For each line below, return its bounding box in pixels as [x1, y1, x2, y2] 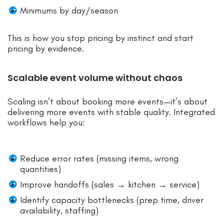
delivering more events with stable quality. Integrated [7, 106, 215, 117]
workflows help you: [7, 116, 84, 128]
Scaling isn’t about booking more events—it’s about [7, 95, 207, 107]
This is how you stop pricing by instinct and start [7, 32, 193, 43]
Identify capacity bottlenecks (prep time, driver [20, 194, 203, 205]
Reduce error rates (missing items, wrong [20, 152, 178, 164]
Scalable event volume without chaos [7, 71, 182, 84]
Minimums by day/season [20, 4, 118, 16]
